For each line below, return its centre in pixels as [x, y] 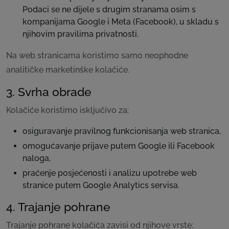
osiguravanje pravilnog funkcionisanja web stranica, [122, 131]
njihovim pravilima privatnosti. [81, 34]
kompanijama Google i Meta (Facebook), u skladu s [121, 22]
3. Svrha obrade [49, 92]
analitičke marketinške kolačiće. [68, 70]
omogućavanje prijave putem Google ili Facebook [119, 146]
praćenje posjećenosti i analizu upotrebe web [110, 173]
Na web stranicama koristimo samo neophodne [97, 55]
